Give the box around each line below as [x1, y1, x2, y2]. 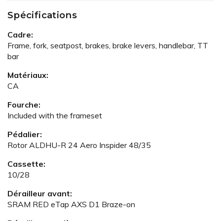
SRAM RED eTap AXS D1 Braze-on [7, 199, 135, 209]
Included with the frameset [7, 110, 102, 120]
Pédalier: [7, 129, 42, 139]
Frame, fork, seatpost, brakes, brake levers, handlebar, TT [7, 40, 208, 50]
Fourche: [7, 99, 40, 110]
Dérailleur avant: [7, 188, 72, 198]
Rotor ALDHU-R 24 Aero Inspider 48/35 [7, 140, 151, 150]
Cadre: [7, 29, 33, 39]
